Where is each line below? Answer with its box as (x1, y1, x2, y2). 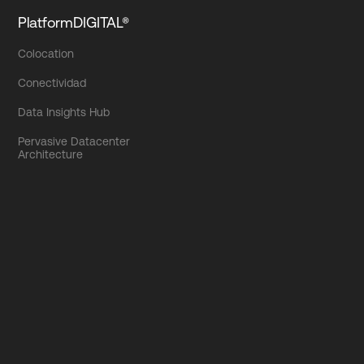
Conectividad (18, 76, 87, 89)
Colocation (18, 46, 75, 60)
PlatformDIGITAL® (18, 13, 130, 31)
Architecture (18, 147, 84, 161)
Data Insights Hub (18, 105, 110, 119)
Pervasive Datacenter (18, 134, 131, 148)
